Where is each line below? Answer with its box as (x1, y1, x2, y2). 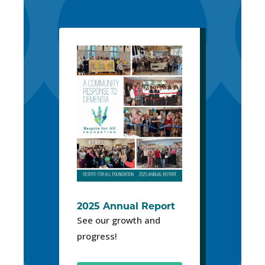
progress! (77, 231, 119, 243)
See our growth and (77, 215, 160, 227)
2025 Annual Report (77, 200, 175, 213)
